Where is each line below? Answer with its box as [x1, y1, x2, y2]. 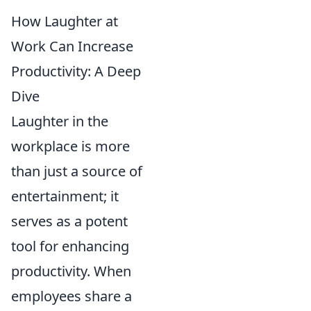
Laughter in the [11, 111, 108, 131]
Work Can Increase [11, 36, 133, 56]
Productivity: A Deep [11, 61, 141, 81]
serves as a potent [11, 211, 128, 230]
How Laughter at [11, 11, 118, 31]
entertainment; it [11, 186, 119, 205]
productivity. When [11, 261, 131, 280]
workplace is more [11, 136, 130, 155]
